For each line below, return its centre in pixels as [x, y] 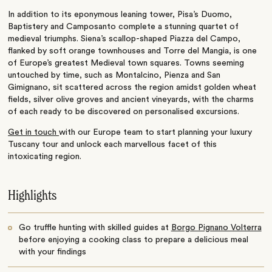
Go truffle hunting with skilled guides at [95, 227]
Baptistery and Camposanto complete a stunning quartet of [124, 27]
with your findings [52, 252]
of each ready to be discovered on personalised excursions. [124, 112]
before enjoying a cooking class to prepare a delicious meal [133, 240]
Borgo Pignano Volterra [216, 227]
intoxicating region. [45, 156]
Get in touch [34, 132]
